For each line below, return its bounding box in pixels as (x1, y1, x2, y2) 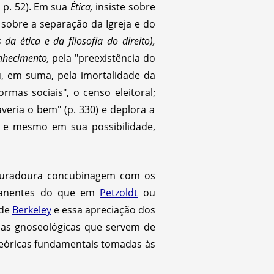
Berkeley (12, 202, 51, 217)
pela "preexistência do (49, 51, 155, 65)
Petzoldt (100, 185, 138, 199)
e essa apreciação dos (51, 202, 155, 217)
